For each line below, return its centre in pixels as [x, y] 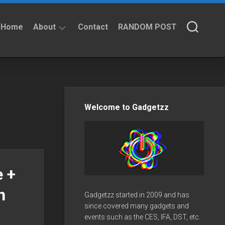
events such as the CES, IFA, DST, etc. [142, 217]
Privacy [56, 79]
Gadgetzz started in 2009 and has [137, 195]
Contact [93, 27]
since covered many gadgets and [137, 206]
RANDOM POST [147, 27]
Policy [54, 89]
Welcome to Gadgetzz [127, 107]
